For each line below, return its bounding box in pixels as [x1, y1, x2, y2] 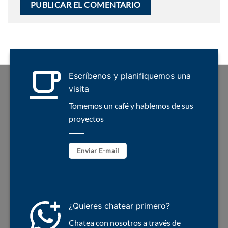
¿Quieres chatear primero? [68, 200, 170, 211]
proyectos [68, 113, 104, 123]
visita [68, 83, 89, 94]
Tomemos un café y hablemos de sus [68, 100, 193, 110]
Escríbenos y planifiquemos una [68, 70, 191, 81]
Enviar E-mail [77, 146, 119, 155]
